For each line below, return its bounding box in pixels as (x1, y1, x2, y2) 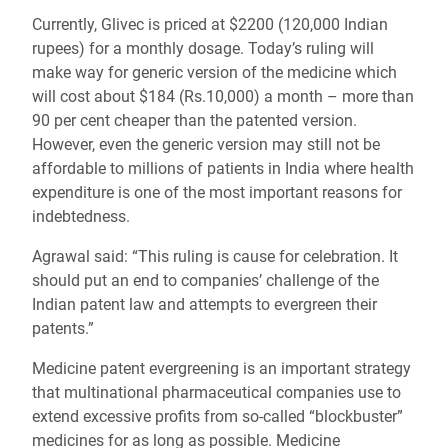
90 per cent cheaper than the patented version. (32, 111, 357, 130)
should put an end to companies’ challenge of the (32, 271, 379, 290)
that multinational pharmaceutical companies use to (32, 383, 401, 402)
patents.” (32, 319, 94, 338)
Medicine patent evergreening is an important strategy (32, 359, 411, 378)
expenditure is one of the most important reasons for (32, 183, 402, 202)
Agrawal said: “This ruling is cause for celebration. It (32, 247, 398, 266)
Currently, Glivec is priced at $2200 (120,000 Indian (32, 15, 388, 34)
